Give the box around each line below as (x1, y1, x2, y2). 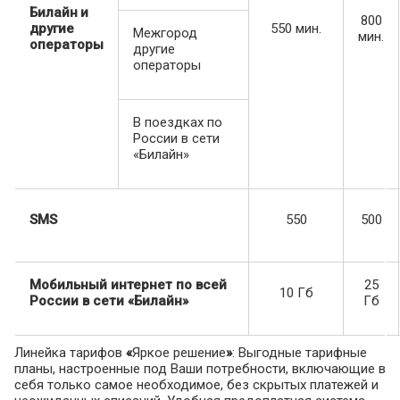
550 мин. (271, 21, 321, 37)
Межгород (133, 25, 197, 42)
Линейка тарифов (14, 345, 126, 362)
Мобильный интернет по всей (29, 277, 227, 294)
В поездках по (133, 114, 222, 131)
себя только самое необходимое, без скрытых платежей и (14, 377, 379, 394)
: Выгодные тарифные (232, 345, 367, 362)
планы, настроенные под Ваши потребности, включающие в (14, 361, 386, 378)
